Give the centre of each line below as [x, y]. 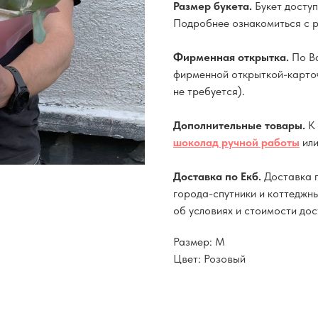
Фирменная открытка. [232, 57]
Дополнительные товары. [241, 125]
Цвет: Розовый [209, 258]
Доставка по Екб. [219, 176]
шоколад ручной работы [236, 142]
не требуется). [209, 91]
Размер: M [199, 241]
